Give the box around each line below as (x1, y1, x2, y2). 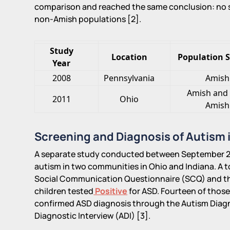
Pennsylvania (104, 72, 155, 84)
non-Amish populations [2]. (34, 13, 142, 25)
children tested (34, 185, 94, 197)
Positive (93, 185, 128, 197)
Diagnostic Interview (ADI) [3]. (34, 209, 151, 221)
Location (111, 51, 147, 63)
